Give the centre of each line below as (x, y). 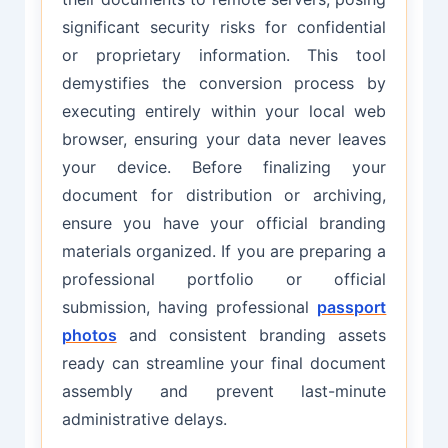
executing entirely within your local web (224, 111)
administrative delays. (144, 419)
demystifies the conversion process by (224, 83)
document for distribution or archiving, (224, 195)
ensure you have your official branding (224, 223)
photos (89, 335)
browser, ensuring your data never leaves (224, 139)
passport (352, 307)
